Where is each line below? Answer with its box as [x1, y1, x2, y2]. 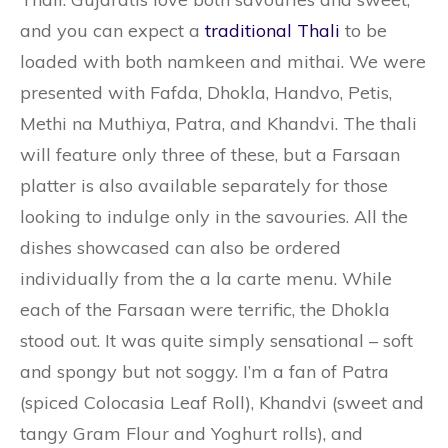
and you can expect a [20, 19, 205, 42]
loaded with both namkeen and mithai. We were [20, 50, 426, 73]
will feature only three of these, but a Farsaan [20, 143, 400, 166]
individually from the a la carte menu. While [20, 267, 392, 290]
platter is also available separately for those [20, 174, 388, 197]
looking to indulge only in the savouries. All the [20, 205, 408, 228]
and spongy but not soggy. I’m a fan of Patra [20, 360, 389, 383]
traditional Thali [205, 19, 340, 42]
